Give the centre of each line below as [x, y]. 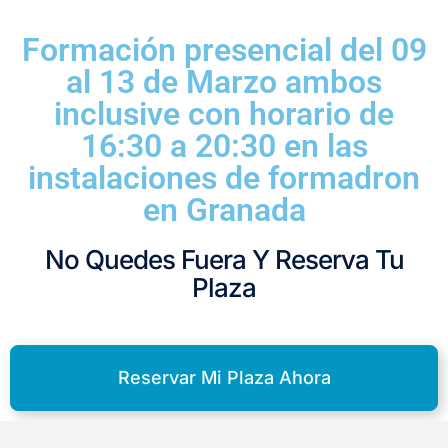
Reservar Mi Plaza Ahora [224, 377]
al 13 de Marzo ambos [224, 81]
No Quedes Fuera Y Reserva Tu [224, 259]
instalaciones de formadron [224, 177]
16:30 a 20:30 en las [224, 145]
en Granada [224, 209]
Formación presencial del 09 [224, 49]
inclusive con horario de [224, 113]
